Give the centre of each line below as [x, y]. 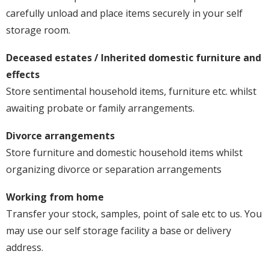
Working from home [58, 197]
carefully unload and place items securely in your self [124, 13]
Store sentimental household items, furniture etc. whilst [131, 91]
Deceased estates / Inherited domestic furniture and [134, 57]
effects [23, 74]
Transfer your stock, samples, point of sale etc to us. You [134, 213]
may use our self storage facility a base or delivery [119, 230]
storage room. [38, 30]
